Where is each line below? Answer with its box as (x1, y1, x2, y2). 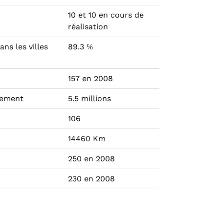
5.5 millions (68, 94, 111, 104)
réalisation (68, 22, 108, 32)
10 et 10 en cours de (68, 10, 144, 20)
